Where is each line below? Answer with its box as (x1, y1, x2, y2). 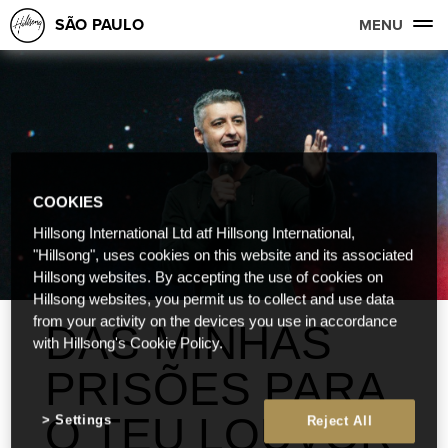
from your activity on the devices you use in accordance (33, 313, 398, 330)
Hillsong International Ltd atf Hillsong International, (33, 225, 356, 242)
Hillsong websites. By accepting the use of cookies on (33, 269, 384, 286)
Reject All (306, 413, 373, 429)
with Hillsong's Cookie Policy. (33, 335, 224, 352)
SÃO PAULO (55, 13, 144, 36)
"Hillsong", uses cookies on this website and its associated (33, 247, 414, 264)
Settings (55, 412, 112, 428)
